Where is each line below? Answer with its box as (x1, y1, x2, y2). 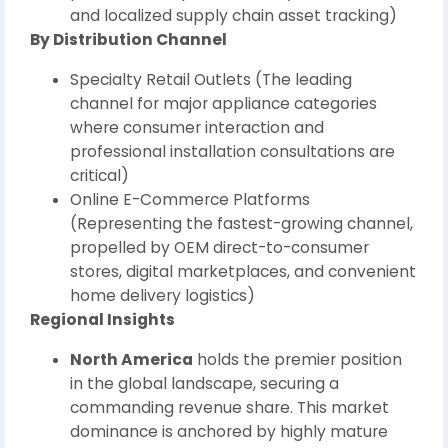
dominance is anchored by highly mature (70, 421, 388, 442)
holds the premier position (193, 349, 402, 370)
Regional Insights (30, 309, 175, 330)
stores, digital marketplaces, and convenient (70, 261, 416, 282)
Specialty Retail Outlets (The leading (70, 69, 352, 90)
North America (70, 349, 193, 370)
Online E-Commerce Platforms (70, 189, 310, 210)
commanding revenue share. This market (70, 397, 389, 418)
